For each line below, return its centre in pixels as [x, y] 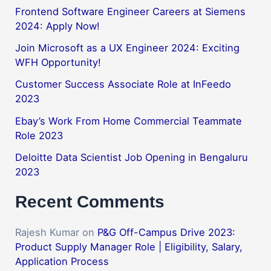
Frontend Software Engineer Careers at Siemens [131, 11]
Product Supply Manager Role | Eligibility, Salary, [129, 247]
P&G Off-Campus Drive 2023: [167, 232]
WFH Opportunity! [58, 62]
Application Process [62, 261]
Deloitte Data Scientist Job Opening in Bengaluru [132, 157]
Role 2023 [39, 135]
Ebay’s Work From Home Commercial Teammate [129, 121]
